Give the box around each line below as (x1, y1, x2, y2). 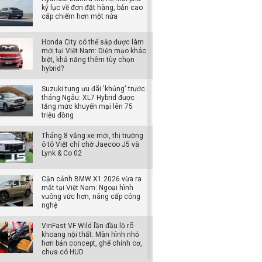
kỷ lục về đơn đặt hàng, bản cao (42, 4, 143, 12)
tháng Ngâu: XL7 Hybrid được (42, 94, 135, 102)
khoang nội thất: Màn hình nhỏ (42, 230, 139, 239)
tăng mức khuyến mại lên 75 (42, 102, 133, 111)
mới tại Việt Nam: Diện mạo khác (42, 47, 146, 55)
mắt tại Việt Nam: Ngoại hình (42, 184, 133, 192)
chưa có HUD (42, 248, 84, 256)
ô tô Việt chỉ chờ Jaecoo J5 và (42, 140, 139, 149)
